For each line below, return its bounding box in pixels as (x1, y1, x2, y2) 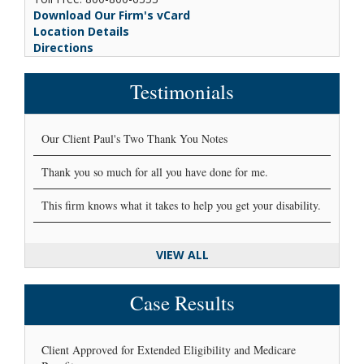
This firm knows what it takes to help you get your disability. (41, 197, 321, 214)
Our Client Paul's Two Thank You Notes (41, 131, 227, 147)
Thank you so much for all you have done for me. (41, 164, 268, 180)
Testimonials (130, 78, 234, 106)
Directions (33, 40, 93, 56)
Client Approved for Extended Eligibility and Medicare (41, 342, 296, 358)
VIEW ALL (155, 247, 209, 263)
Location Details (33, 24, 129, 40)
